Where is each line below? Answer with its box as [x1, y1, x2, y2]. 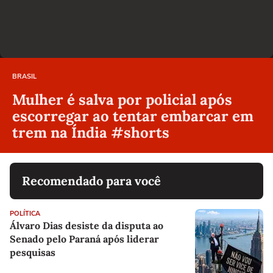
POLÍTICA [10, 209, 40, 219]
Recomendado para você [22, 173, 161, 189]
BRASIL [12, 72, 37, 82]
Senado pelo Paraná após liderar [10, 233, 159, 246]
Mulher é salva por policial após [12, 90, 232, 110]
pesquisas [10, 246, 55, 259]
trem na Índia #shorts [12, 123, 169, 143]
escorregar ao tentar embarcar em [12, 107, 253, 126]
